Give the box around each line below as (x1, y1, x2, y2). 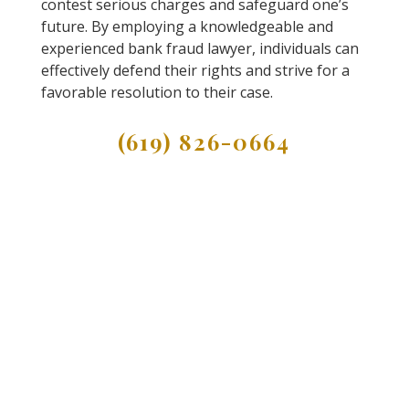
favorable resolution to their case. (40, 81, 273, 102)
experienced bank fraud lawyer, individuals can (40, 37, 359, 58)
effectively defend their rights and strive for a (40, 59, 350, 80)
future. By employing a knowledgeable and (40, 16, 333, 37)
